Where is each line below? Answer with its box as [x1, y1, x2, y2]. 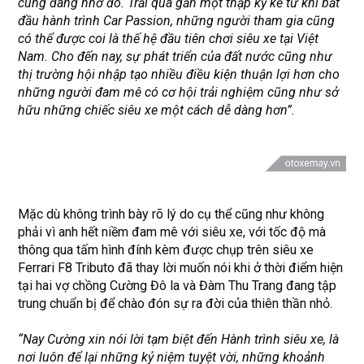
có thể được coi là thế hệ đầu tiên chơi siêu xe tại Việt [18, 31, 319, 46]
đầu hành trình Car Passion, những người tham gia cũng [18, 13, 336, 28]
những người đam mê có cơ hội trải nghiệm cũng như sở [18, 84, 340, 100]
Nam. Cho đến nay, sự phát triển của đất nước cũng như [18, 49, 333, 64]
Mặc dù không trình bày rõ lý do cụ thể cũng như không [18, 206, 325, 222]
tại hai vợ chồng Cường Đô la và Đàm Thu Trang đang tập [18, 278, 337, 293]
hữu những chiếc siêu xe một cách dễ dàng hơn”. [18, 102, 296, 118]
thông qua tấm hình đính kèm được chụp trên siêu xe [18, 242, 314, 258]
